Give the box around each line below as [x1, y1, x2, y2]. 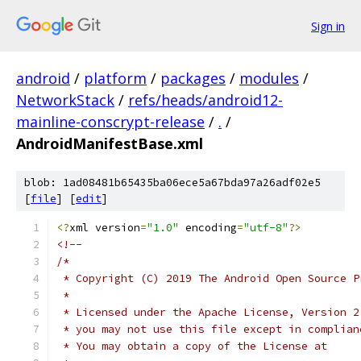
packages [160, 68, 226, 88]
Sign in [311, 18, 345, 34]
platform [84, 68, 147, 88]
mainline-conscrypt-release [16, 112, 205, 131]
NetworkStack [16, 90, 114, 110]
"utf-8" [243, 221, 288, 234]
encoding [179, 221, 237, 234]
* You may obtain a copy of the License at [56, 339, 327, 353]
